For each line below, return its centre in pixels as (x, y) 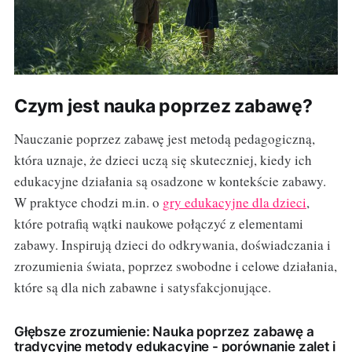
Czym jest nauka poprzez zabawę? (163, 106)
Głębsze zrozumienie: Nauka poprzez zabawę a (164, 332)
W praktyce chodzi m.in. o (88, 203)
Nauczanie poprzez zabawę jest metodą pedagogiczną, (164, 139)
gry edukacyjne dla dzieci (234, 203)
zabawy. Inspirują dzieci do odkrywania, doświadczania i (172, 245)
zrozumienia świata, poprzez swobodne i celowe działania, (175, 266)
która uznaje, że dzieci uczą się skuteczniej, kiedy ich (163, 160)
